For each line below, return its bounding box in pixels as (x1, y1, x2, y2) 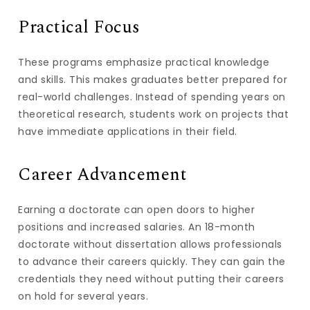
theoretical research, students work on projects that (18, 107, 289, 121)
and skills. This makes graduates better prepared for (18, 72, 288, 86)
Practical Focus (18, 14, 140, 41)
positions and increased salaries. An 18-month (18, 220, 255, 234)
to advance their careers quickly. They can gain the (18, 255, 286, 268)
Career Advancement (18, 162, 188, 188)
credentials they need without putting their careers (18, 272, 284, 286)
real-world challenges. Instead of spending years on (18, 89, 286, 104)
